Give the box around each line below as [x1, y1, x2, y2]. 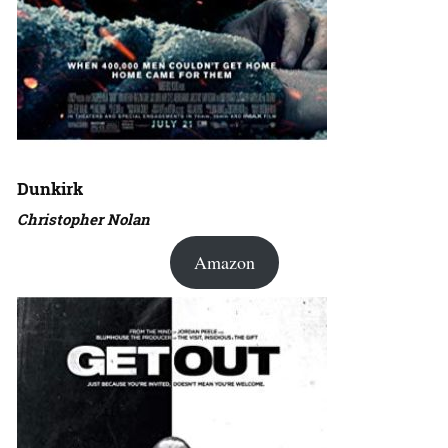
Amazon [193, 250, 255, 275]
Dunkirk [17, 177, 83, 201]
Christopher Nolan [17, 209, 150, 230]
